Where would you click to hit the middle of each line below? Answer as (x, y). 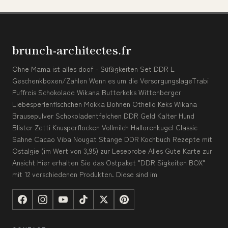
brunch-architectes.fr (72, 49)
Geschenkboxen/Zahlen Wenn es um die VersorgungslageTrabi (110, 80)
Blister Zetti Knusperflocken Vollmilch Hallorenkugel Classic (105, 127)
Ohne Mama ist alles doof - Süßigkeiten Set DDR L (93, 68)
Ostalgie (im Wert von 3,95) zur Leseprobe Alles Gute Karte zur (112, 150)
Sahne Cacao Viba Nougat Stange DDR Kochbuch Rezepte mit (112, 139)
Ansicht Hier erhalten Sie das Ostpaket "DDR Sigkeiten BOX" (109, 162)
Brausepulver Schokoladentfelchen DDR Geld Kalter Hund (103, 115)
